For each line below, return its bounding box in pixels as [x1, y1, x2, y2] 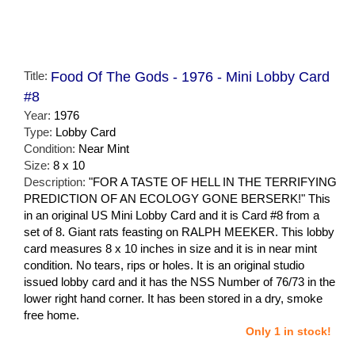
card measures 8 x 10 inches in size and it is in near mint [24, 242, 317, 256]
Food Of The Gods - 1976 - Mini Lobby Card [51, 69, 330, 86]
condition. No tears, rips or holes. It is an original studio [24, 258, 304, 273]
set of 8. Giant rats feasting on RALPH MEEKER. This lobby [24, 225, 334, 239]
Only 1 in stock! [246, 325, 331, 338]
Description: [24, 175, 89, 189]
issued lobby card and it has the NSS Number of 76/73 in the [24, 275, 335, 289]
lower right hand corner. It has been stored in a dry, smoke [24, 292, 323, 306]
